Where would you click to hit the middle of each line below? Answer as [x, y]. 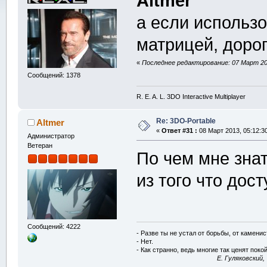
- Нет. [145, 241]
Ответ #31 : [179, 131]
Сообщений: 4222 [54, 226]
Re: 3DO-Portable [186, 121]
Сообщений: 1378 [54, 75]
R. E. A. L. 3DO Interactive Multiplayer [191, 97]
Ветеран [40, 146]
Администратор [51, 136]
